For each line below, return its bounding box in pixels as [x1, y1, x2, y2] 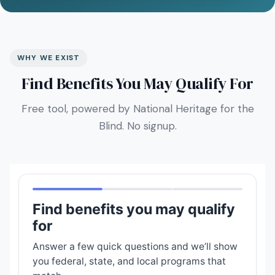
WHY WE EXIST [17, 53, 80, 63]
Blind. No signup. [98, 119, 177, 133]
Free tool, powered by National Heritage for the [21, 102, 254, 115]
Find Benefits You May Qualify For [21, 72, 254, 95]
